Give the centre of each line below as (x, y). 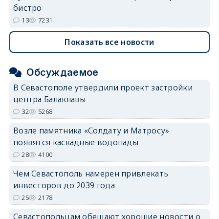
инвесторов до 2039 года (64, 185)
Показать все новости (109, 42)
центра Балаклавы (49, 99)
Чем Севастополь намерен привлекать (91, 173)
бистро (27, 8)
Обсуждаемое (63, 72)
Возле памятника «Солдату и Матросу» (91, 130)
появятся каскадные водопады (76, 142)
